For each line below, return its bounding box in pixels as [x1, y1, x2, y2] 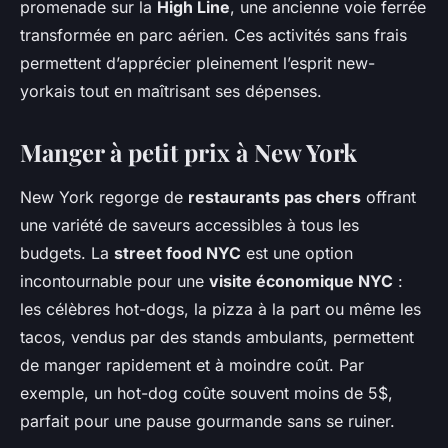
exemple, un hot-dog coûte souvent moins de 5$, [20, 383, 393, 404]
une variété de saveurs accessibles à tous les [20, 215, 359, 236]
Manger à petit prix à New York [20, 136, 357, 169]
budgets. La [20, 243, 114, 264]
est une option [241, 243, 353, 264]
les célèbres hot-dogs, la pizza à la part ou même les [20, 299, 421, 320]
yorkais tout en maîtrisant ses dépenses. [20, 81, 322, 102]
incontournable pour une [20, 271, 209, 292]
